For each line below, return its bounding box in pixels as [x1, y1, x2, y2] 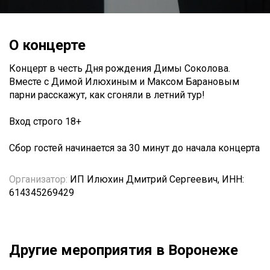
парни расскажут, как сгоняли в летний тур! [9, 89, 205, 101]
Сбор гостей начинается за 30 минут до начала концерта [9, 142, 260, 154]
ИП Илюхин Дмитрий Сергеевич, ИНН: [67, 174, 244, 185]
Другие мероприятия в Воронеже [9, 242, 238, 259]
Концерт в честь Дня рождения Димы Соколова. [9, 63, 230, 74]
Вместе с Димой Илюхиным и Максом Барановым [9, 76, 239, 87]
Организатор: [9, 174, 67, 185]
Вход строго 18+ [9, 116, 81, 127]
